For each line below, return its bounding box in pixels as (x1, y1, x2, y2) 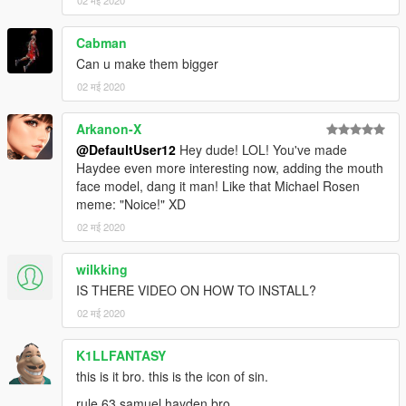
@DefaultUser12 (76, 140, 176, 159)
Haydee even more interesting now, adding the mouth (76, 159, 383, 178)
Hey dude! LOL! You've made (176, 140, 347, 159)
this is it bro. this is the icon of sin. (76, 367, 268, 386)
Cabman (76, 34, 127, 53)
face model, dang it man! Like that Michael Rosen (76, 177, 360, 196)
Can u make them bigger (76, 54, 218, 73)
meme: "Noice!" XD (76, 195, 186, 214)
